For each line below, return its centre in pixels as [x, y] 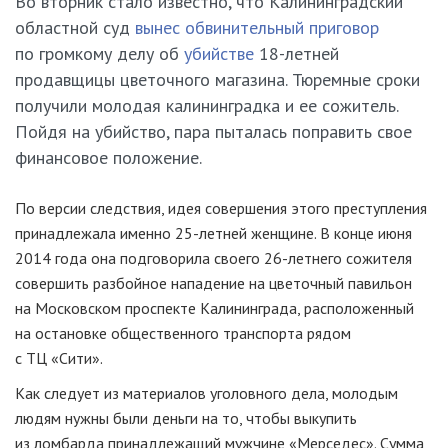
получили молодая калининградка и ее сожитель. [206, 105]
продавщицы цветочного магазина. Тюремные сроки [217, 79]
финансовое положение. [108, 157]
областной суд [75, 27]
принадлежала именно [95, 232]
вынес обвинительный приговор [257, 27]
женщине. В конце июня [329, 232]
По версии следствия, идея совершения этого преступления [221, 207]
